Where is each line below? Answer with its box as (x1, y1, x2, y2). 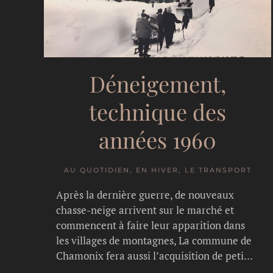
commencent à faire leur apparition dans (56, 218, 245, 232)
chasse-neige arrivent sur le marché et (56, 202, 234, 217)
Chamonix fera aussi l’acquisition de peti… (56, 248, 253, 263)
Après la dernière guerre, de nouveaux (56, 187, 234, 202)
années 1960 (99, 124, 217, 154)
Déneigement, (89, 68, 226, 98)
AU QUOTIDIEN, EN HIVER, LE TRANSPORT (63, 165, 252, 174)
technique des (89, 96, 227, 126)
